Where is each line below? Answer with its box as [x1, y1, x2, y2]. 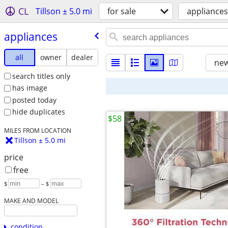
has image [12, 83, 47, 93]
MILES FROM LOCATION [4, 126, 71, 135]
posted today [12, 95, 56, 105]
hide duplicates [12, 107, 65, 117]
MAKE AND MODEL [4, 196, 59, 205]
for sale [107, 6, 136, 17]
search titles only [12, 71, 70, 81]
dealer [71, 52, 94, 62]
